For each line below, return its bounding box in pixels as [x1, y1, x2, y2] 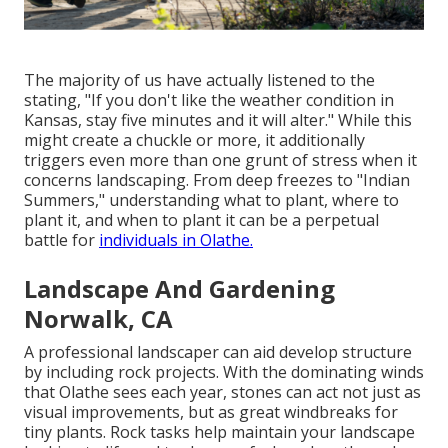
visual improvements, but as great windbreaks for [24, 400, 398, 423]
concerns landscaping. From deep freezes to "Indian [24, 168, 410, 191]
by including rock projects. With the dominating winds [24, 360, 424, 383]
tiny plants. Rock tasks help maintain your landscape [24, 420, 415, 443]
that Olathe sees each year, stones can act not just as [24, 380, 421, 403]
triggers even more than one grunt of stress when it [24, 148, 417, 171]
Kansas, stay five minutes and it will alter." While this [24, 108, 412, 131]
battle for [24, 228, 99, 251]
